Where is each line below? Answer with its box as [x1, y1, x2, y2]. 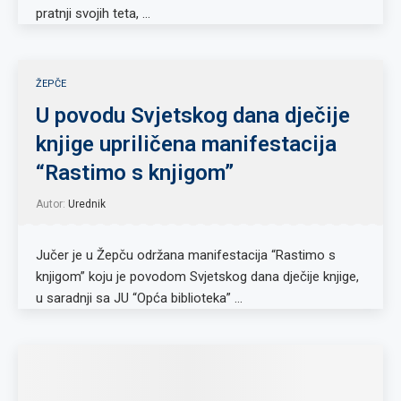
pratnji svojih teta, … [36, 5, 150, 21]
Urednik [68, 198, 106, 210]
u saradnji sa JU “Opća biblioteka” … [36, 290, 243, 306]
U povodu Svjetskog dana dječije [36, 103, 350, 128]
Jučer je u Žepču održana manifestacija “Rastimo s [36, 247, 336, 263]
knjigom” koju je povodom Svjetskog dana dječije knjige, [36, 269, 359, 285]
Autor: [36, 198, 68, 210]
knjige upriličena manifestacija [36, 132, 337, 157]
